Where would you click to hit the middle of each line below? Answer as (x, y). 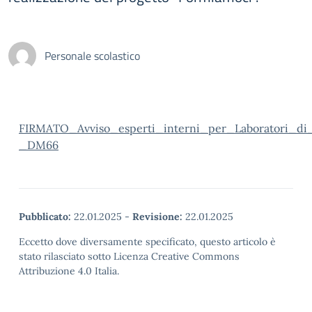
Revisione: (157, 217)
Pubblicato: (45, 217)
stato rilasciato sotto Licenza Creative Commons (129, 256)
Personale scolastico (92, 56)
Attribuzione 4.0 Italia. (69, 271)
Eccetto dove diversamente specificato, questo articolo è (147, 242)
